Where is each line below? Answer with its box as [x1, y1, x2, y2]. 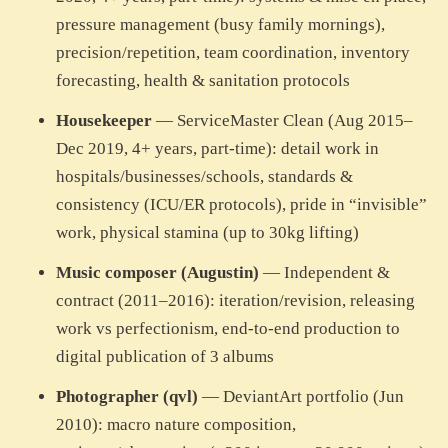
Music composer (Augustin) [56, 263, 259, 283]
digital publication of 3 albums [56, 347, 274, 367]
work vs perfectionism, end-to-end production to [56, 319, 400, 339]
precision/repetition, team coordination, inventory [56, 43, 410, 63]
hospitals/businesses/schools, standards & [56, 167, 353, 187]
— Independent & [259, 263, 390, 283]
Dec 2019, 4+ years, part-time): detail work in [56, 139, 379, 159]
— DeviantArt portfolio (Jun [198, 387, 404, 407]
